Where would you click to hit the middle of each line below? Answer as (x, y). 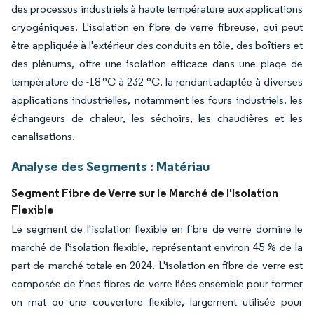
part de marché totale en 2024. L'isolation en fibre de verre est (157, 266)
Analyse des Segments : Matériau (110, 166)
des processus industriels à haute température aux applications (157, 9)
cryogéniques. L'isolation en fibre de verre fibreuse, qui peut (157, 27)
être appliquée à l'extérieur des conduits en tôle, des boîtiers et (157, 46)
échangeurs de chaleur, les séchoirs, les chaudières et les (157, 118)
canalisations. (43, 137)
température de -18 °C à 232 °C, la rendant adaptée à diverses (157, 82)
